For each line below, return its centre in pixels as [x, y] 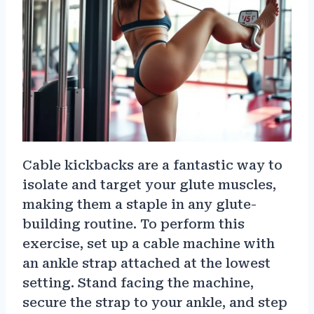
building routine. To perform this [134, 224]
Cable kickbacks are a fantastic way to [152, 165]
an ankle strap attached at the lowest [146, 264]
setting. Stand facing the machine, [138, 283]
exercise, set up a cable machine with [149, 244]
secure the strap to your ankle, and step [155, 303]
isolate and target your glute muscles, [149, 185]
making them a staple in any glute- [139, 205]
